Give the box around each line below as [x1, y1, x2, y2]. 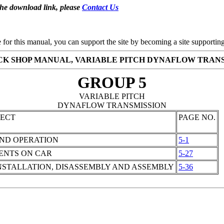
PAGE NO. [178, 113, 215, 121]
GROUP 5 [77, 73, 146, 91]
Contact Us [82, 3, 118, 11]
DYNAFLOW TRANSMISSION [57, 101, 166, 109]
